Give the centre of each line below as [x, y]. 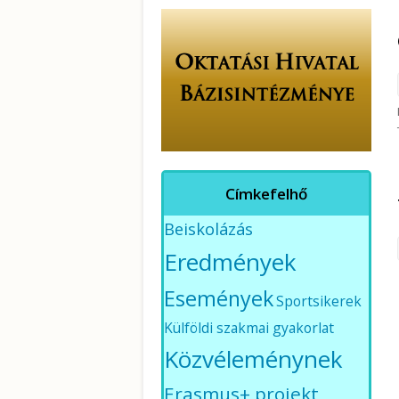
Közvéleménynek [253, 359]
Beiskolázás [208, 229]
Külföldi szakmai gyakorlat [249, 328]
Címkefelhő [266, 194]
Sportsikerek [319, 301]
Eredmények [230, 262]
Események [219, 299]
